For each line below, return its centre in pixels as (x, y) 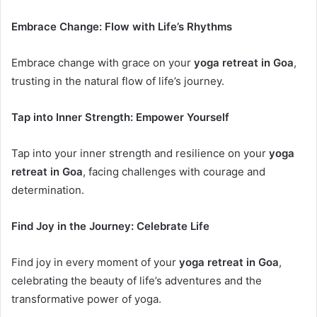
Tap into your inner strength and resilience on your (140, 153)
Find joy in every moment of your (95, 262)
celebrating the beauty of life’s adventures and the (137, 280)
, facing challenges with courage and (174, 171)
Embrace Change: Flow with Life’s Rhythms (122, 26)
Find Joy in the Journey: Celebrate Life (110, 226)
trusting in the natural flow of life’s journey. (118, 81)
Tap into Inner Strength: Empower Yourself (120, 117)
